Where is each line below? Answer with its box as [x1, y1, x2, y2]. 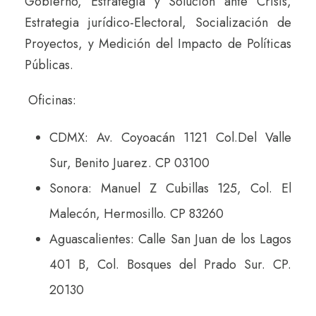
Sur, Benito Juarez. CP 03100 [49, 153, 209, 172]
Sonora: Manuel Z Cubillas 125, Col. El [49, 178, 291, 197]
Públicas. [25, 55, 73, 74]
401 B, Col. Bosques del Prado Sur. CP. [49, 255, 291, 274]
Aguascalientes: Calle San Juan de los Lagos [49, 229, 291, 248]
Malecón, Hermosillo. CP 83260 [49, 204, 224, 223]
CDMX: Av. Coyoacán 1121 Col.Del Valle [49, 128, 291, 147]
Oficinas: [25, 90, 76, 109]
